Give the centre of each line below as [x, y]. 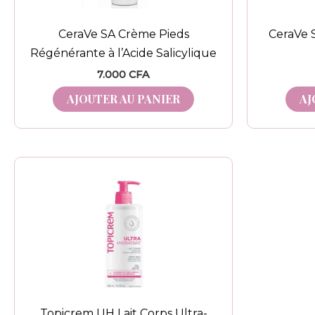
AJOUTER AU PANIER [123, 98]
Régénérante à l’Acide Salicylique [123, 53]
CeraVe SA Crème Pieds [123, 34]
